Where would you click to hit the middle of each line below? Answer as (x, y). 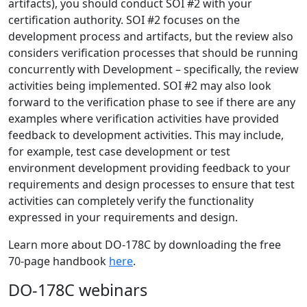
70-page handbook (59, 261)
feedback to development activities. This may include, (146, 135)
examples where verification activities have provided (144, 119)
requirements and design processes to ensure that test (151, 185)
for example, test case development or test (119, 152)
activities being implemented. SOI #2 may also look (140, 86)
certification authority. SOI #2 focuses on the (124, 20)
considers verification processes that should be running (153, 53)
